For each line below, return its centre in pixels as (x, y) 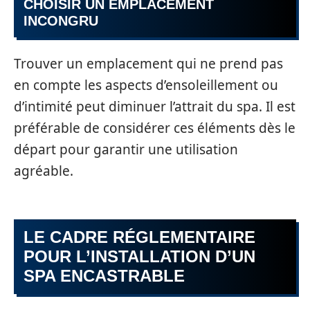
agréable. (44, 171)
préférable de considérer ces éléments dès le (155, 128)
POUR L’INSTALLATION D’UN (139, 256)
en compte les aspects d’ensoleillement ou (146, 85)
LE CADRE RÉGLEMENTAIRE (139, 237)
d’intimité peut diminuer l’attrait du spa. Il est (155, 106)
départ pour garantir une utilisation (126, 149)
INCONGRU (61, 21)
